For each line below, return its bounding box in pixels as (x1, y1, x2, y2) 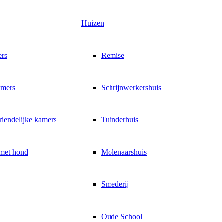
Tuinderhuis (101, 115, 138, 124)
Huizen (81, 19, 104, 27)
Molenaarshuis (101, 148, 147, 156)
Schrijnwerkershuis (101, 83, 161, 92)
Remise (101, 51, 124, 59)
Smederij (101, 180, 129, 188)
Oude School (101, 212, 142, 221)
